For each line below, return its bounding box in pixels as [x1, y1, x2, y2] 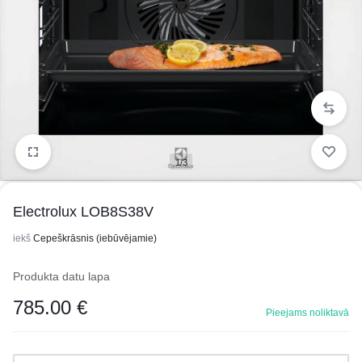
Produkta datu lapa [13, 270, 110, 283]
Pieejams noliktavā [266, 307, 349, 318]
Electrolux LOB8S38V [13, 204, 154, 220]
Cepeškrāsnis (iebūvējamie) [33, 233, 157, 244]
